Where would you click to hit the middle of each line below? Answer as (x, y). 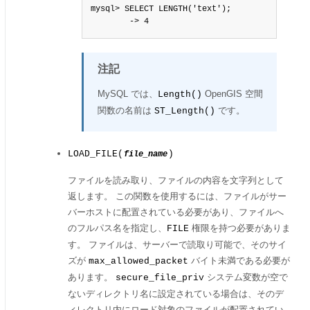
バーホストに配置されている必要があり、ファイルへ (176, 212)
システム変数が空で (246, 277)
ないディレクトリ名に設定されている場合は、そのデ (176, 294)
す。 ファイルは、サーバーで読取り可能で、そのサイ (177, 245)
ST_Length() (185, 111)
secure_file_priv (160, 278)
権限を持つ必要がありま (240, 228)
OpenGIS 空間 (232, 94)
